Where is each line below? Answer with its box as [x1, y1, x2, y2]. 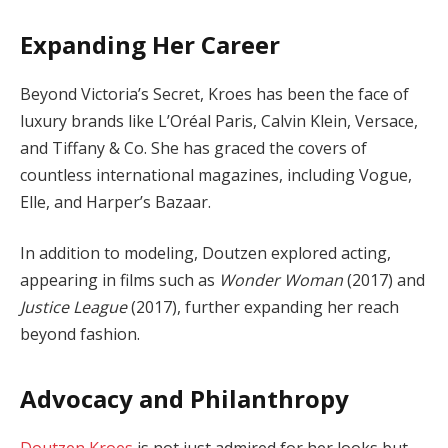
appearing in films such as [20, 269, 219, 292]
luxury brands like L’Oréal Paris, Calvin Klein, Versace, [20, 109, 418, 132]
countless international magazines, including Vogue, [20, 163, 412, 186]
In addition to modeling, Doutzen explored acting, [20, 242, 391, 265]
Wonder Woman [219, 269, 343, 292]
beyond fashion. [20, 323, 140, 346]
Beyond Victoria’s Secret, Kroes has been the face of [20, 82, 409, 105]
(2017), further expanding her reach [127, 296, 399, 319]
